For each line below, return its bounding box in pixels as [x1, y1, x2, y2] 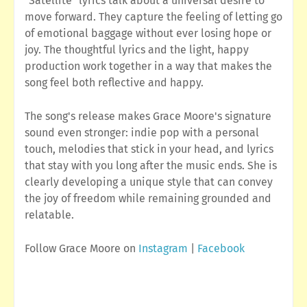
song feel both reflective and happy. [25, 76, 204, 90]
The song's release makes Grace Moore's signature [25, 110, 271, 123]
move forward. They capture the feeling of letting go [25, 10, 282, 24]
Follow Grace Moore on [25, 242, 138, 256]
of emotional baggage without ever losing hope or [25, 27, 271, 40]
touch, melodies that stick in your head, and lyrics [25, 143, 273, 156]
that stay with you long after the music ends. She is [25, 159, 277, 173]
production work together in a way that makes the [25, 60, 272, 73]
